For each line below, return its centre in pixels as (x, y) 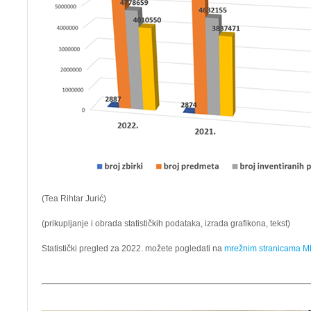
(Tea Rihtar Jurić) (74, 199)
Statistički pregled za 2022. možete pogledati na (133, 249)
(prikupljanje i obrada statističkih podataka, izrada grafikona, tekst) (166, 224)
